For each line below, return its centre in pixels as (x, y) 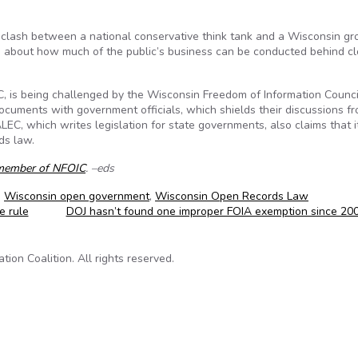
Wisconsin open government (77, 196)
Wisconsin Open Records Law (232, 196)
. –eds (100, 168)
